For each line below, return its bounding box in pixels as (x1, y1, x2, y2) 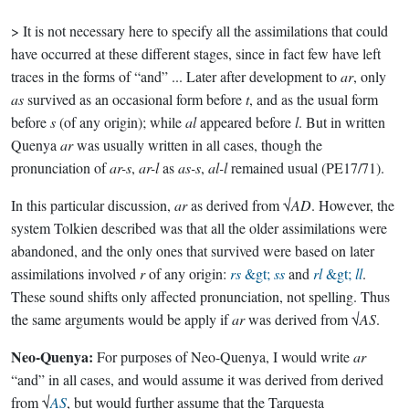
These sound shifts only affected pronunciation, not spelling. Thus (11, 287, 390, 306)
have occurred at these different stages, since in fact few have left (11, 44, 381, 63)
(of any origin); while (56, 112, 185, 131)
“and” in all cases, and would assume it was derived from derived (11, 370, 383, 389)
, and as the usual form (249, 89, 378, 109)
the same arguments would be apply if (11, 309, 232, 329)
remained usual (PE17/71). (227, 158, 384, 177)
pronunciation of (11, 158, 110, 177)
